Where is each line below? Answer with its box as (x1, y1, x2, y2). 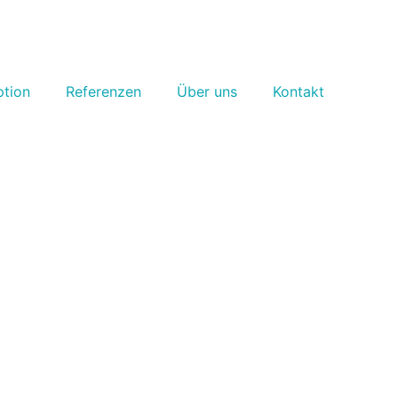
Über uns (176, 83, 237, 100)
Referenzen (65, 83, 141, 100)
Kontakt (272, 83, 324, 100)
